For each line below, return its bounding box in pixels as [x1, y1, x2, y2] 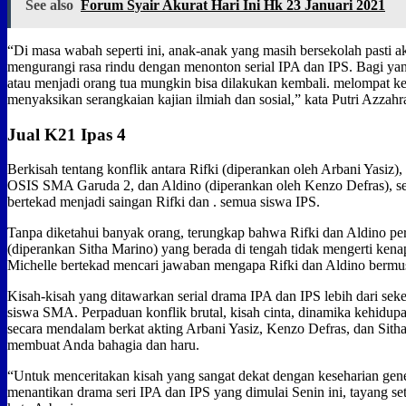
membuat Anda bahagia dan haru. [7, 337, 199, 353]
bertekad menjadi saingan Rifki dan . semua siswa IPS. [7, 194, 320, 210]
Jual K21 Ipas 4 [7, 124, 126, 144]
